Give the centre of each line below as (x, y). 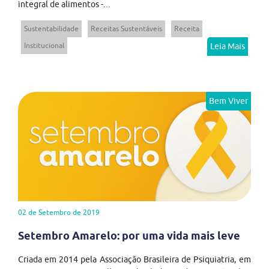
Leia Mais (228, 47)
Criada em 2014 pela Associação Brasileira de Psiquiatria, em (134, 260)
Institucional (44, 46)
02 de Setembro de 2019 (59, 213)
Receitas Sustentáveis (126, 29)
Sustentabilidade (51, 29)
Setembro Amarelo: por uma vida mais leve (129, 236)
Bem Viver (228, 101)
